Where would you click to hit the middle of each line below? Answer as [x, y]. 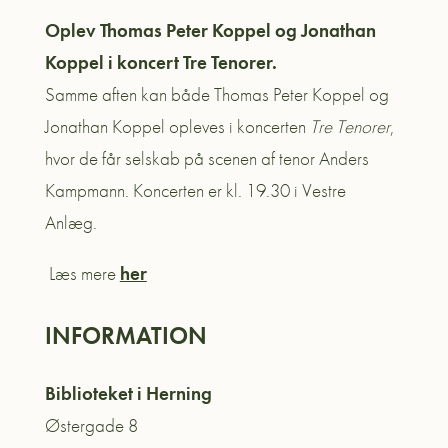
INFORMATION [125, 335]
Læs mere [82, 273]
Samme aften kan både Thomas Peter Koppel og [216, 94]
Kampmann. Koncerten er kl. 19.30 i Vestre [195, 190]
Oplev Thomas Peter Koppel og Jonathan [210, 30]
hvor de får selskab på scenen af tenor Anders [206, 158]
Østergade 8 [91, 425]
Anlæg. [70, 222]
